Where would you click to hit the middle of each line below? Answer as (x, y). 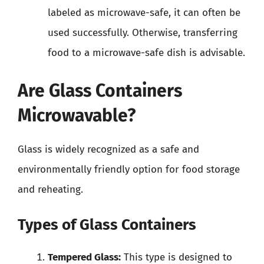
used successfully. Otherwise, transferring (143, 33)
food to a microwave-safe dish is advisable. (146, 53)
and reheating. (50, 189)
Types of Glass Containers (107, 225)
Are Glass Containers (100, 90)
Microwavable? (77, 115)
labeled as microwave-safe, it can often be (144, 13)
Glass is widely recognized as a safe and (108, 149)
